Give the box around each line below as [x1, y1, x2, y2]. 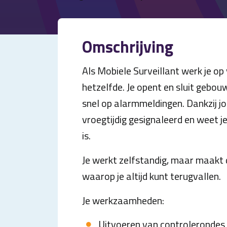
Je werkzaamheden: [82, 193, 164, 208]
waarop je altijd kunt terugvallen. [82, 168, 221, 184]
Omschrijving [82, 34, 173, 59]
